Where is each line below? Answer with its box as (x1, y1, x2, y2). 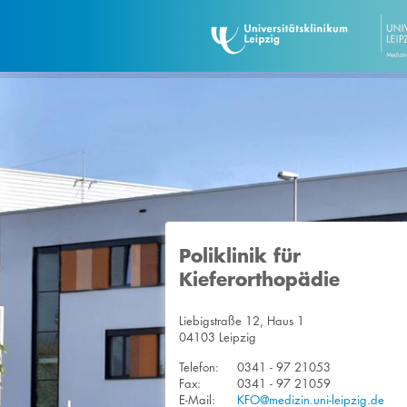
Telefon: (179, 359, 219, 375)
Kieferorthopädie (179, 267, 340, 291)
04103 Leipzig (179, 329, 256, 345)
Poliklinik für (179, 243, 301, 267)
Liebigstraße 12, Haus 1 (179, 313, 304, 329)
